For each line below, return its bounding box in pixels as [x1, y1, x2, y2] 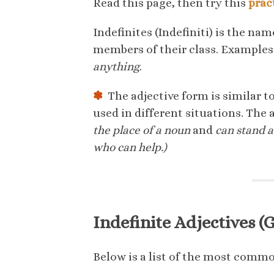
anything [93, 60, 139, 73]
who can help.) [93, 141, 167, 154]
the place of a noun [93, 124, 190, 137]
